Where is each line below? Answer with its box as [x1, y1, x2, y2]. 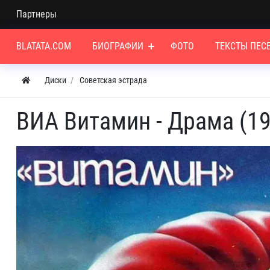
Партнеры [16, 8, 57, 20]
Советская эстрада [80, 75, 147, 85]
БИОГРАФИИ [92, 40, 144, 52]
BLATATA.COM [16, 40, 71, 52]
